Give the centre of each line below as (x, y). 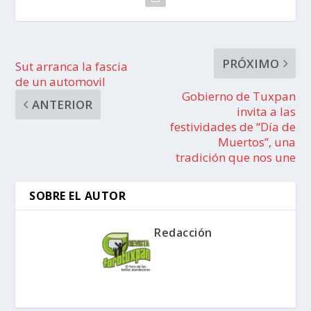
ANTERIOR (62, 104)
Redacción (183, 232)
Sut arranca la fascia (72, 66)
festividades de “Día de (233, 126)
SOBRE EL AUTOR (78, 195)
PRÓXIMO (250, 63)
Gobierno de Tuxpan (238, 96)
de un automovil (61, 81)
